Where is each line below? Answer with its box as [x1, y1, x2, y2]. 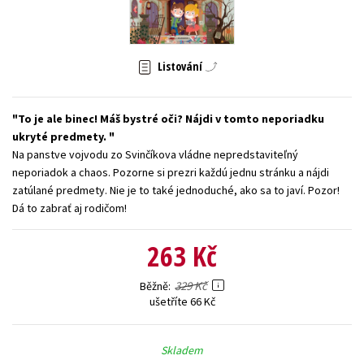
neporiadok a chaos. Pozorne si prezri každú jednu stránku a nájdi [12, 164, 329, 180]
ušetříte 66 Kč [149, 293, 215, 309]
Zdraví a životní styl [243, 15, 336, 30]
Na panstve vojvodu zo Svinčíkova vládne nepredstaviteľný [12, 146, 298, 162]
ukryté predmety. [12, 128, 109, 144]
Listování [158, 58, 202, 75]
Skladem [161, 342, 203, 357]
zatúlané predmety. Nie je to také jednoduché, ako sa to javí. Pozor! [12, 182, 340, 197]
